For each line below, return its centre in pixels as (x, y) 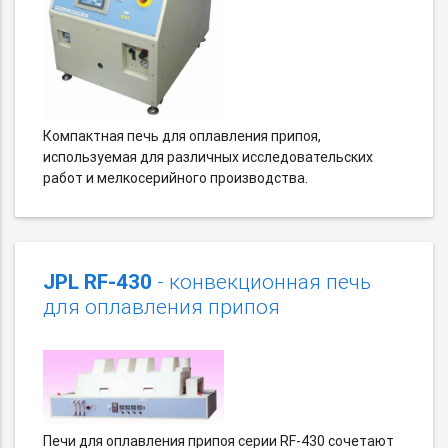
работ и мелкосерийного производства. (175, 177)
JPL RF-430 (97, 281)
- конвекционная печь (261, 281)
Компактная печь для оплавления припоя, (182, 135)
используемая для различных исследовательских (208, 156)
